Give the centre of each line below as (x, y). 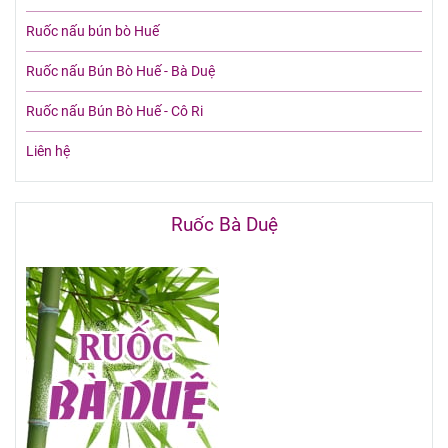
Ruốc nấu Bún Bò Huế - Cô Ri (114, 111)
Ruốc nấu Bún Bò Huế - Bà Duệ (120, 71)
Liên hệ (48, 151)
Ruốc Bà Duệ (224, 224)
